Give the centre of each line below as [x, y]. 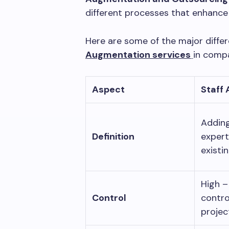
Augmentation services [138, 54]
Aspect [108, 89]
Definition [113, 136]
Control [109, 198]
